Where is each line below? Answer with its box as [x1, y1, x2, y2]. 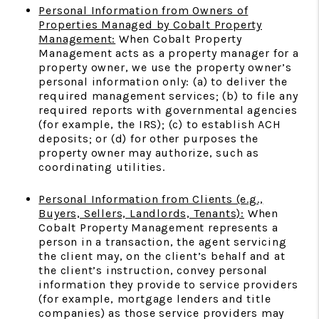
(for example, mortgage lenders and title [38, 292, 271, 305]
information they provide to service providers [38, 278, 298, 291]
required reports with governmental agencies [38, 103, 298, 117]
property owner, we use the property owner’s [38, 61, 292, 74]
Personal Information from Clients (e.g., [38, 192, 263, 206]
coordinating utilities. [38, 160, 165, 174]
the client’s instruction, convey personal [38, 263, 268, 277]
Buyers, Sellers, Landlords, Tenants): [38, 206, 244, 220]
